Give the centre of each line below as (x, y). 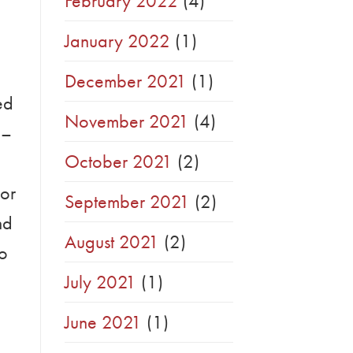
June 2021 (103, 322)
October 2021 (119, 162)
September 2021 (127, 202)
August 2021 (112, 242)
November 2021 (127, 121)
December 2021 (126, 81)
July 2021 (100, 282)
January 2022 (117, 41)
